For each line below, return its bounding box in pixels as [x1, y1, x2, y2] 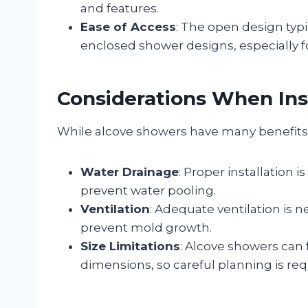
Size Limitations [80, 239, 180, 253]
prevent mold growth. [80, 220, 212, 234]
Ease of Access [80, 19, 176, 34]
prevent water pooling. [80, 183, 216, 197]
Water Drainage [80, 164, 179, 179]
